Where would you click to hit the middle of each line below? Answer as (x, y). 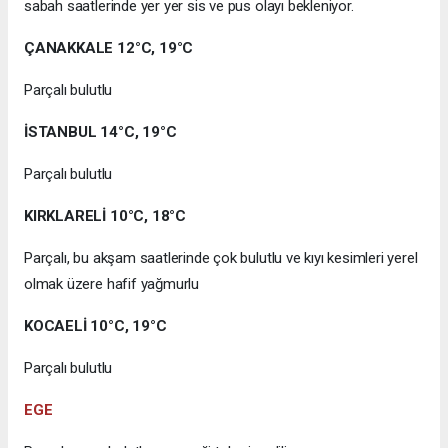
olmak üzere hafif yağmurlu (112, 284)
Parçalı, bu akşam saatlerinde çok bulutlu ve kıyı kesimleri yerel (221, 258)
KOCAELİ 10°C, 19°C (95, 326)
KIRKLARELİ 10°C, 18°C (105, 216)
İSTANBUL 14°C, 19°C (100, 132)
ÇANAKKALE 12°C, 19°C (109, 48)
